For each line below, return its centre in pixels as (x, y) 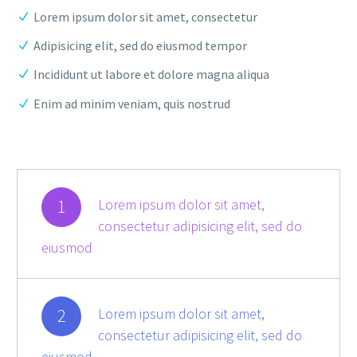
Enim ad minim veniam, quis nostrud (132, 103)
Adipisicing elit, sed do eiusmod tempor (140, 46)
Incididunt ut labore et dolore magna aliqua (151, 75)
